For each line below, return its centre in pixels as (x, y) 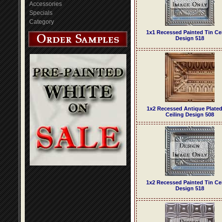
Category (42, 22)
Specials (41, 13)
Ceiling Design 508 (190, 114)
